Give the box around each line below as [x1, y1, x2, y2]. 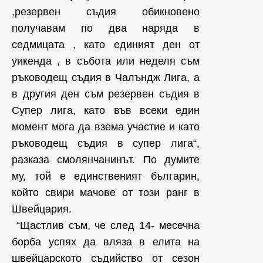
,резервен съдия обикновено [12, 6, 200, 18]
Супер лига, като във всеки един [12, 104, 200, 116]
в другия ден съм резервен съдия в [12, 88, 200, 100]
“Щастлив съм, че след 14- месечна [12, 220, 200, 231]
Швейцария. [12, 203, 75, 215]
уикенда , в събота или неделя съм [12, 55, 200, 67]
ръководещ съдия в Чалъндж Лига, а [12, 72, 200, 83]
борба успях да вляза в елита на [12, 236, 200, 248]
